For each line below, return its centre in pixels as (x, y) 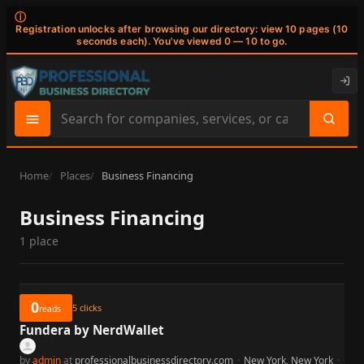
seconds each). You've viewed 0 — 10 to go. (182, 41)
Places (75, 175)
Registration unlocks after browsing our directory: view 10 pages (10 (182, 29)
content (74, 168)
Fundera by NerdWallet (92, 329)
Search (71, 127)
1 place (39, 240)
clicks (89, 308)
